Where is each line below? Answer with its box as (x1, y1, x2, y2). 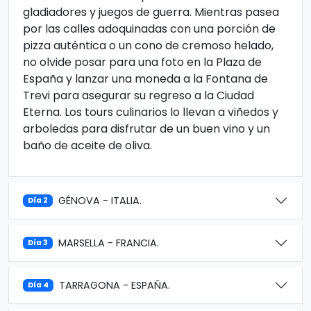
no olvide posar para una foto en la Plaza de (23, 54, 262, 70)
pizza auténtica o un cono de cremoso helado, (23, 37, 274, 53)
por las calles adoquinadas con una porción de (23, 21, 276, 37)
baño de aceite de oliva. (23, 137, 152, 153)
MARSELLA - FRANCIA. (58, 235, 160, 250)
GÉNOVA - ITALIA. (58, 193, 142, 208)
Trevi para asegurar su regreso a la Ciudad (23, 87, 254, 103)
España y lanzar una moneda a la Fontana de (23, 71, 268, 87)
